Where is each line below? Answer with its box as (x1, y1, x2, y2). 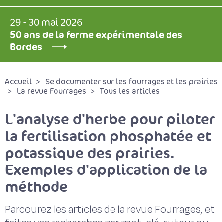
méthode (5, 177, 68, 196)
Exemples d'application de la (5, 160, 207, 179)
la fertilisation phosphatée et (5, 126, 211, 146)
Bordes (10, 40, 42, 53)
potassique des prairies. (5, 143, 174, 163)
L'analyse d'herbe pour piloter (5, 110, 215, 129)
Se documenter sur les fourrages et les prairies (45, 77, 218, 87)
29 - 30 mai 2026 (10, 17, 82, 29)
